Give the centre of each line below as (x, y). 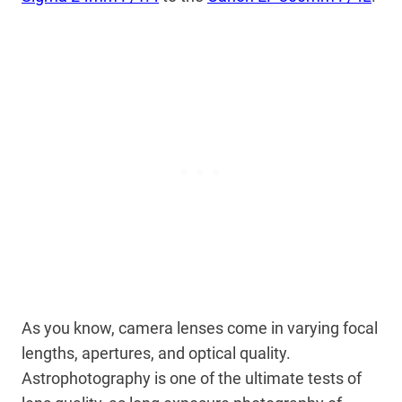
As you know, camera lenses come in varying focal (200, 328)
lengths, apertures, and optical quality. (156, 353)
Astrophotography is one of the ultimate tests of (192, 378)
